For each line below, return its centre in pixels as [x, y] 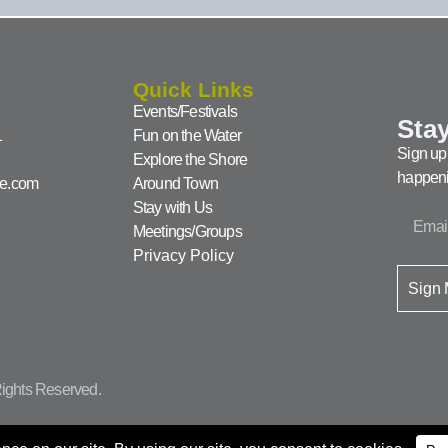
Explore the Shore [190, 159]
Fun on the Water [186, 135]
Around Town [175, 183]
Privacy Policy [183, 255]
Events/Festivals [184, 111]
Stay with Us [172, 207]
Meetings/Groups [187, 231]
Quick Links [193, 89]
